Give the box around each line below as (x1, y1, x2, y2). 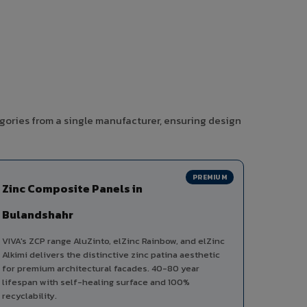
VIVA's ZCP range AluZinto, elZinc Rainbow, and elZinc (2, 234, 225, 248)
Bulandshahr (2, 206, 73, 223)
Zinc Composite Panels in (2, 180, 143, 197)
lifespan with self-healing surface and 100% (2, 275, 190, 289)
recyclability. (2, 289, 57, 303)
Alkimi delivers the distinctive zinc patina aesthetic (2, 248, 220, 262)
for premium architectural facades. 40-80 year (2, 262, 199, 275)
